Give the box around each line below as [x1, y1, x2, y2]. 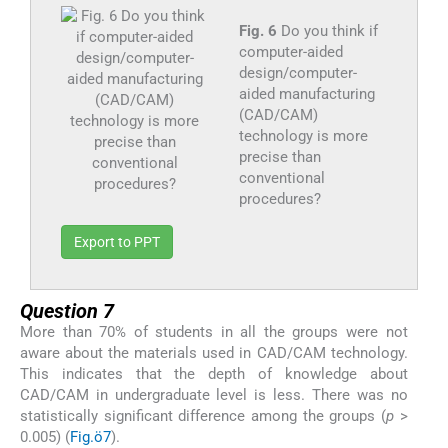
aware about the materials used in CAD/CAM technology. [20, 344, 408, 363]
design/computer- [238, 64, 357, 83]
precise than [238, 148, 321, 167]
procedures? [238, 190, 321, 209]
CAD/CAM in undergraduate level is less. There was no [20, 386, 408, 405]
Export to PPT [74, 234, 160, 251]
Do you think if [276, 22, 378, 41]
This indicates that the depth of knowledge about [20, 365, 408, 384]
